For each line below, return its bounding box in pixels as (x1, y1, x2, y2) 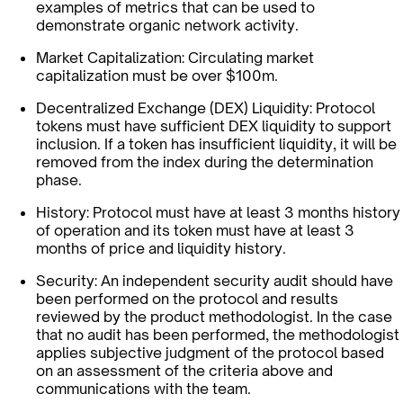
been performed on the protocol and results (36, 290, 338, 309)
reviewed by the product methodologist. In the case (36, 308, 392, 327)
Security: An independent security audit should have (36, 272, 393, 291)
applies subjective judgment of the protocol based (36, 344, 384, 363)
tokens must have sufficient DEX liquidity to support (36, 117, 391, 136)
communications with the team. (36, 380, 251, 399)
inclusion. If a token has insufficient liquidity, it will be (36, 135, 397, 154)
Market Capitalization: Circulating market (36, 49, 314, 67)
